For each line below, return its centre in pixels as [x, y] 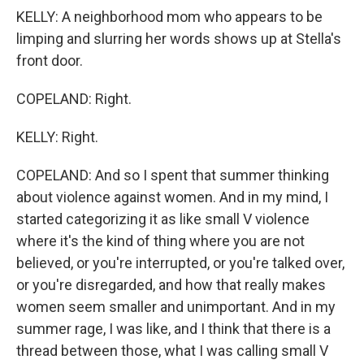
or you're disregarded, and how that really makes [171, 285]
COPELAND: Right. [74, 99]
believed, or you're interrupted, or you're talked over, [180, 263]
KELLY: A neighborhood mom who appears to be [169, 17]
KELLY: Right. [57, 137]
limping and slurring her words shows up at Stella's [179, 39]
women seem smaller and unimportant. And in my [176, 307]
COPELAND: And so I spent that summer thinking [173, 175]
